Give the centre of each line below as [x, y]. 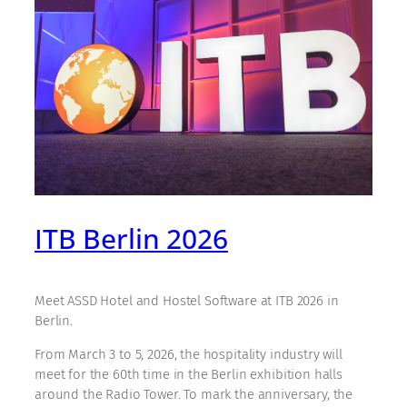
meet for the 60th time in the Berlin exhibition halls [189, 374]
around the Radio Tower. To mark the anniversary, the [194, 394]
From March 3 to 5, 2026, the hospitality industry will [189, 354]
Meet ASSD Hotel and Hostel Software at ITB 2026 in [187, 300]
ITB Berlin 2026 [131, 239]
